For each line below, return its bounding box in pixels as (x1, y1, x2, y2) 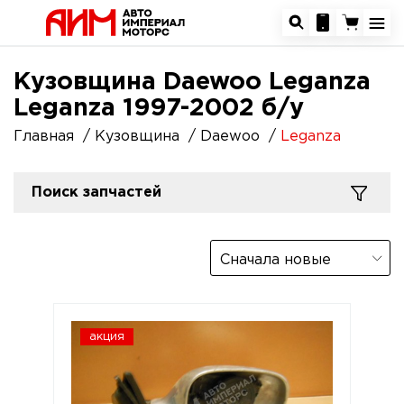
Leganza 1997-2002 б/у (14, 97, 304, 119)
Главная (14, 130, 74, 143)
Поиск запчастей (32, 186, 161, 199)
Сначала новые (220, 253, 331, 267)
